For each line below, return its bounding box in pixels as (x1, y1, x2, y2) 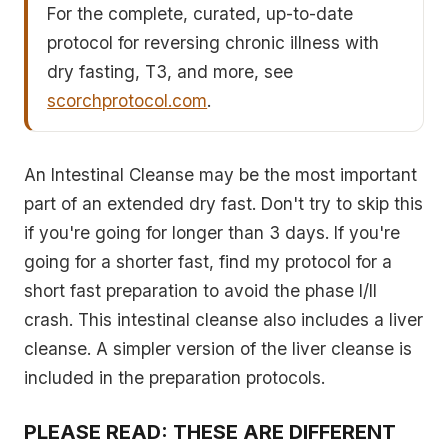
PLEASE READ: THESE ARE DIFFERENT (24, 420, 396, 445)
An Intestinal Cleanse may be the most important (24, 163, 417, 185)
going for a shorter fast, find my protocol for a (24, 250, 392, 272)
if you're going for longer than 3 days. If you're (24, 221, 400, 243)
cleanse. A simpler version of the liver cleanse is (24, 337, 412, 359)
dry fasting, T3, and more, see (47, 60, 294, 82)
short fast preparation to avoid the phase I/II (24, 279, 377, 301)
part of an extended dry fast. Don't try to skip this (24, 192, 423, 214)
